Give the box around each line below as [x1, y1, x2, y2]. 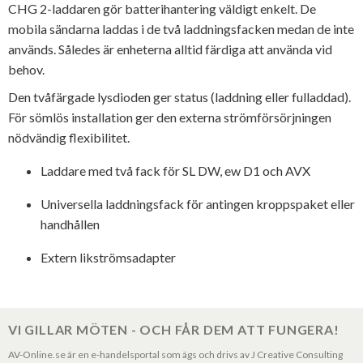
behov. [8, 61, 45, 77]
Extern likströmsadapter [41, 250, 176, 266]
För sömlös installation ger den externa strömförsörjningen [8, 109, 331, 126]
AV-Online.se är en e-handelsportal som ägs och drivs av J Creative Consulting [8, 348, 343, 361]
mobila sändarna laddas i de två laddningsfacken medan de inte [8, 20, 354, 36]
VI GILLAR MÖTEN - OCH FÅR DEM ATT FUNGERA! [8, 321, 340, 337]
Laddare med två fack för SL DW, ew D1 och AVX [41, 163, 310, 179]
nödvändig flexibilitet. [8, 130, 130, 146]
